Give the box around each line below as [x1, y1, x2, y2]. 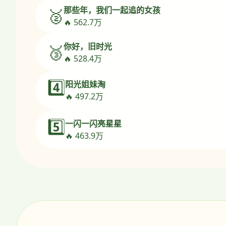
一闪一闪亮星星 [65, 118, 122, 130]
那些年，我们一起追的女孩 [64, 5, 160, 16]
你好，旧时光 [64, 41, 112, 52]
